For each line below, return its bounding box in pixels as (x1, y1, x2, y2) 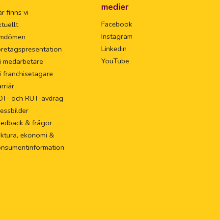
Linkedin (101, 44, 127, 54)
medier (101, 1, 129, 13)
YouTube (101, 56, 129, 66)
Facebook (101, 19, 132, 29)
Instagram (101, 31, 133, 42)
